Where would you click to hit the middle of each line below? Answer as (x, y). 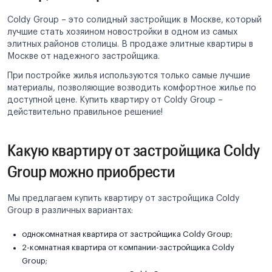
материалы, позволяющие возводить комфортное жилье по (132, 88)
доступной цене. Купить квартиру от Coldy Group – (115, 100)
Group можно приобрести (91, 171)
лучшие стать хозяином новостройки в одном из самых (122, 32)
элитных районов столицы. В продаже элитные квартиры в (130, 44)
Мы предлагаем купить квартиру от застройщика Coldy (124, 199)
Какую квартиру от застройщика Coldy (134, 150)
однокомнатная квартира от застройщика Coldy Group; (127, 234)
